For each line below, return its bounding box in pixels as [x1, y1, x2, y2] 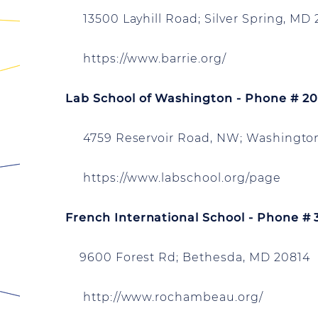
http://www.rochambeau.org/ [65, 290, 263, 304]
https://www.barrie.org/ [65, 52, 226, 65]
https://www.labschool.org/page [65, 171, 281, 185]
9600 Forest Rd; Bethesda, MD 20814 [65, 251, 310, 264]
